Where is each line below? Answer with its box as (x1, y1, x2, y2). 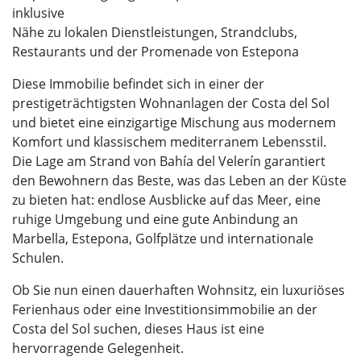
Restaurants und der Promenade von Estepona (12, 43, 299, 61)
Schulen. (12, 249, 64, 268)
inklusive (12, 4, 64, 23)
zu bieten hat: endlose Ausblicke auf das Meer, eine (12, 191, 321, 210)
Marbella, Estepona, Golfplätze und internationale (12, 230, 313, 248)
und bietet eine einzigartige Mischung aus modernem (12, 114, 336, 132)
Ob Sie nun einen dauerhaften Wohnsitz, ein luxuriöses (12, 281, 345, 300)
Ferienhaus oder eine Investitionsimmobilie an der (12, 301, 317, 319)
